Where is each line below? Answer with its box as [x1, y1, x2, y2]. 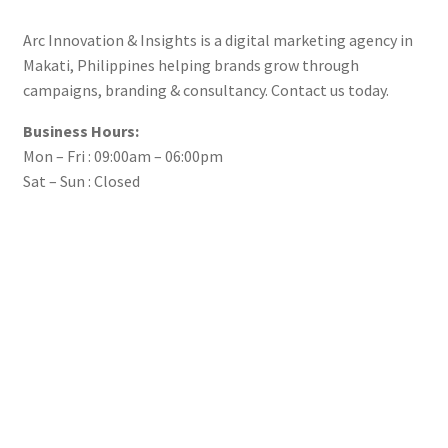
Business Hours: [22, 120, 139, 141]
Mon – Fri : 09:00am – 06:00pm [22, 145, 223, 166]
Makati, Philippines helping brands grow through [22, 54, 359, 75]
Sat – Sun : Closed [22, 170, 140, 191]
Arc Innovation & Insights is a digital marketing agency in [22, 29, 413, 50]
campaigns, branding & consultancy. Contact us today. [22, 79, 389, 100]
